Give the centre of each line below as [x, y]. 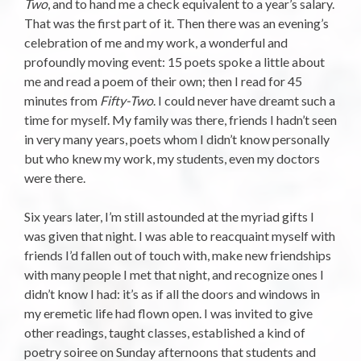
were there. [55, 178]
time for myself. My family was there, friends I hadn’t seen [180, 120]
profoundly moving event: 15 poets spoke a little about [174, 62]
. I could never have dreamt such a [244, 101]
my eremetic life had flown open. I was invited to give [168, 313]
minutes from [62, 101]
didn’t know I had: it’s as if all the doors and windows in [172, 294]
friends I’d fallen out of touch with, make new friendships [178, 255]
